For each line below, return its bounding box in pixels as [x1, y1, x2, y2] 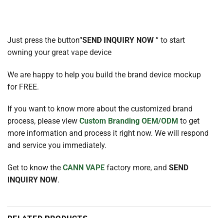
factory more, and [105, 163, 169, 173]
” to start [154, 35, 185, 45]
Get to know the [7, 163, 63, 173]
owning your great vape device [7, 47, 111, 57]
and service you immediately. [7, 141, 107, 150]
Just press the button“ [7, 35, 82, 45]
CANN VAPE [63, 163, 105, 173]
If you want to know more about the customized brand [7, 104, 193, 114]
